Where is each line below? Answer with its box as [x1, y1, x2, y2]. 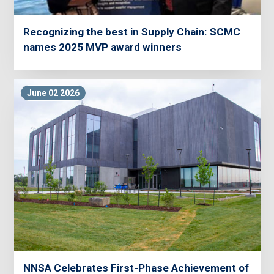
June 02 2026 [26, 87, 80, 98]
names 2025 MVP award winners [23, 41, 182, 54]
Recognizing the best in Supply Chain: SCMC [23, 26, 240, 39]
